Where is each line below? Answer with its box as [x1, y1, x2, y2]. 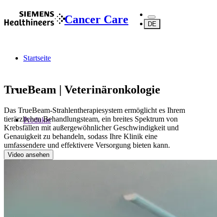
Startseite [23, 54, 51, 62]
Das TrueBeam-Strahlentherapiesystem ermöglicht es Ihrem [4, 106, 185, 114]
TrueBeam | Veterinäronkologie [4, 83, 160, 96]
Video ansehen [8, 151, 49, 158]
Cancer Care [64, 13, 128, 26]
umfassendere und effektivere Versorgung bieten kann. [4, 140, 170, 149]
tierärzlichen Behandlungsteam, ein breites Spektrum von [4, 114, 178, 123]
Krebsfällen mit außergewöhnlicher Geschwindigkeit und [4, 123, 179, 132]
